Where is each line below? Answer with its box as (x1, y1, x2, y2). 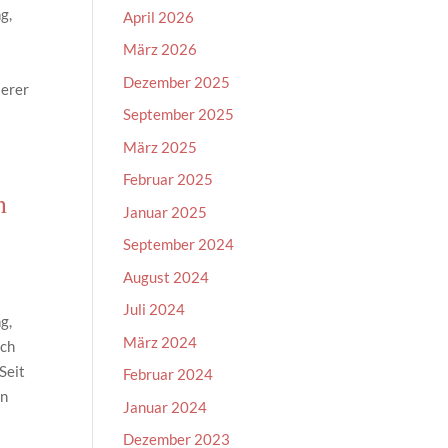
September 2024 (123, 235, 235, 253)
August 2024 (123, 267, 210, 286)
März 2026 (123, 40, 198, 58)
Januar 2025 (123, 202, 208, 221)
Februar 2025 (123, 170, 214, 188)
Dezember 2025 (123, 72, 231, 91)
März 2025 (123, 137, 198, 156)
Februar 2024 (123, 365, 214, 383)
